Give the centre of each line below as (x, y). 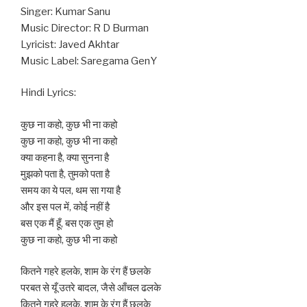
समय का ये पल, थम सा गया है (71, 190)
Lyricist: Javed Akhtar (70, 44)
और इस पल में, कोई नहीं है (65, 207)
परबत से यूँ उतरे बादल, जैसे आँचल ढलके (91, 288)
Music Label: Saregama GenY (89, 61)
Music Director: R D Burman (85, 28)
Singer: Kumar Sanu (65, 11)
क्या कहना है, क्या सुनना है (65, 157)
